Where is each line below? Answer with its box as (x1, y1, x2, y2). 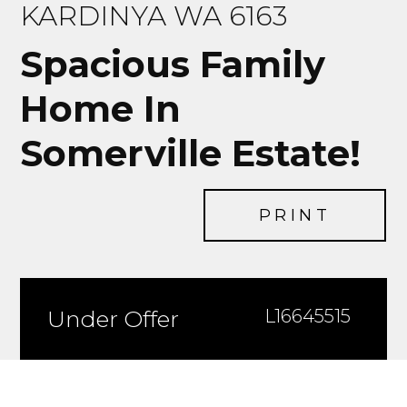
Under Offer (47, 305, 180, 333)
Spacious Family (20, 42, 326, 86)
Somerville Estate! (20, 131, 362, 175)
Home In (20, 86, 182, 131)
